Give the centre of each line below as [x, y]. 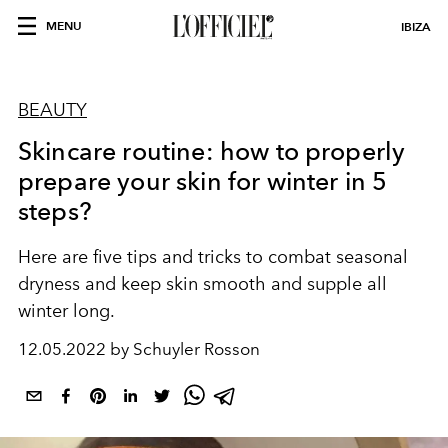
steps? [55, 211]
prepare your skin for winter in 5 [203, 181]
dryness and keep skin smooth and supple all [202, 284]
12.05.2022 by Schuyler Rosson [139, 349]
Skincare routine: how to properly [212, 151]
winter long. [66, 311]
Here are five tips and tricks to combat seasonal [213, 257]
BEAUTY [52, 110]
